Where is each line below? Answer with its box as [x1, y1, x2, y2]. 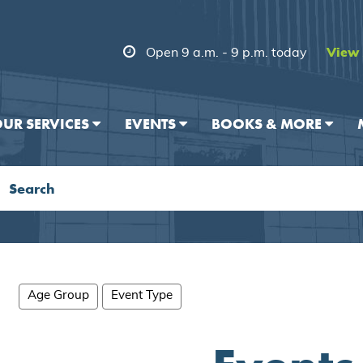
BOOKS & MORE [211, 114, 325, 133]
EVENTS [125, 114, 179, 133]
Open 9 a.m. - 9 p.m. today [146, 46, 307, 60]
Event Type [111, 289, 173, 302]
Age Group [28, 289, 90, 302]
